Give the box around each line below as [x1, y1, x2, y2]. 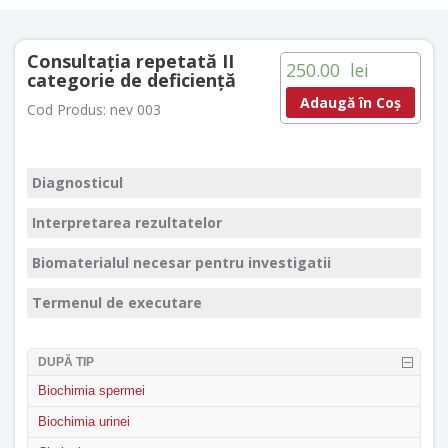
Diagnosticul [32, 173, 123, 192]
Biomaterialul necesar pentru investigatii [32, 253, 331, 272]
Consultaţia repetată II [27, 49, 234, 73]
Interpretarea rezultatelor [32, 213, 222, 232]
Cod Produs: [27, 100, 110, 119]
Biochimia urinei [38, 414, 130, 429]
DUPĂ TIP [38, 355, 94, 369]
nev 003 [110, 100, 161, 119]
